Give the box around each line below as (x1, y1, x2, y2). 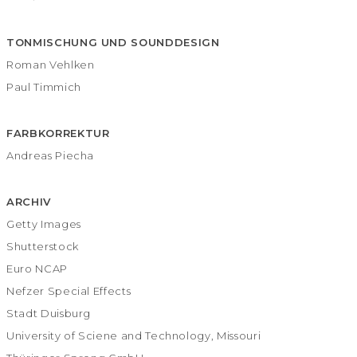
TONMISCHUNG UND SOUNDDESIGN (6, 35, 220, 49)
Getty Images (6, 218, 81, 231)
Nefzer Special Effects (6, 284, 131, 298)
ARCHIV (6, 195, 51, 209)
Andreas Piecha (6, 149, 95, 163)
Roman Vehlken (6, 57, 95, 71)
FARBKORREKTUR (6, 127, 110, 140)
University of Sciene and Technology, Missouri (6, 329, 261, 343)
